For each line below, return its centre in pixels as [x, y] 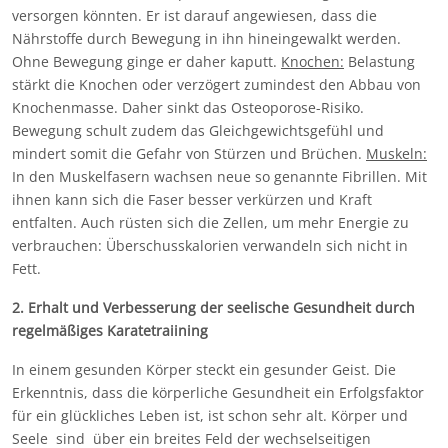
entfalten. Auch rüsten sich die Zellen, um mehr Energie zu [210, 223]
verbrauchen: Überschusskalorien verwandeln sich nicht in [210, 246]
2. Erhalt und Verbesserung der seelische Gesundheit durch [213, 308]
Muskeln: [396, 154]
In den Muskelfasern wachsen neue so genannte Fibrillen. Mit [219, 177]
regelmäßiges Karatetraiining [110, 331]
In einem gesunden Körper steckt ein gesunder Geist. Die [204, 370]
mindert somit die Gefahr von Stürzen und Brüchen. [189, 154]
